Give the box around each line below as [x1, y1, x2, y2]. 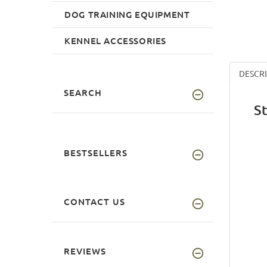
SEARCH [64, 86, 102, 98]
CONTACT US [64, 195, 125, 207]
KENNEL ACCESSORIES [64, 34, 167, 46]
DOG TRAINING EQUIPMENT [64, 8, 190, 20]
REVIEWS [64, 244, 106, 257]
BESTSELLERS [64, 146, 128, 159]
